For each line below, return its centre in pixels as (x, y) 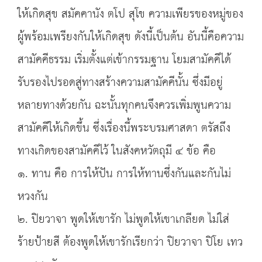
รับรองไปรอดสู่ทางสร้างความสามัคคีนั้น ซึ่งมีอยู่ (120, 83)
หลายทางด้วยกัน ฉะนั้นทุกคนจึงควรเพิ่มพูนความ (124, 106)
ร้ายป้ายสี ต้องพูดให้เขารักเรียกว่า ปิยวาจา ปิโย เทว (130, 242)
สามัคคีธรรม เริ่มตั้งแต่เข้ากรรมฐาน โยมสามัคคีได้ (124, 60)
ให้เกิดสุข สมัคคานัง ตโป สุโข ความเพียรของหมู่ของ (130, 14)
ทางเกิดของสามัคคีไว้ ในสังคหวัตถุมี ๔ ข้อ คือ (117, 151)
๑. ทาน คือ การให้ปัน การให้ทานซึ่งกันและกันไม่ (124, 174)
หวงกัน (33, 197)
